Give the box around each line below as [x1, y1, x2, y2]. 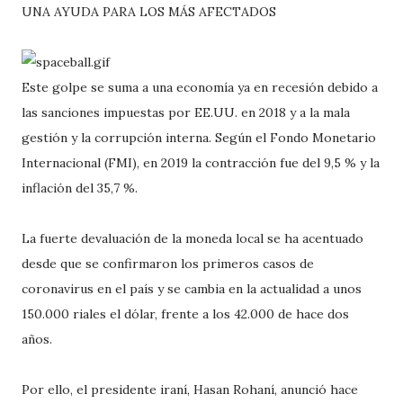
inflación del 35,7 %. [22, 180, 138, 196]
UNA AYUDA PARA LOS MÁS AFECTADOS [22, 4, 276, 20]
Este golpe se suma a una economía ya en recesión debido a [22, 79, 378, 95]
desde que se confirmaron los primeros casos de [22, 255, 314, 272]
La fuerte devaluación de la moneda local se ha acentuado [22, 230, 363, 246]
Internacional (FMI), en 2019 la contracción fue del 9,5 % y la [22, 155, 380, 171]
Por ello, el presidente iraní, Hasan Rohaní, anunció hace [22, 381, 358, 398]
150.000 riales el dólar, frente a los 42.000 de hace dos [22, 306, 349, 322]
